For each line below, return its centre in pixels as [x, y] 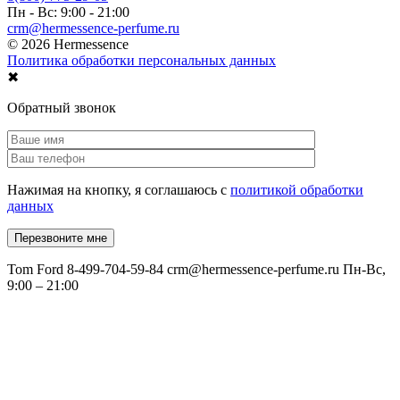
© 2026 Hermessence [68, 44]
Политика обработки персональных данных [142, 60]
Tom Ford [35, 269]
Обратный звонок [62, 107]
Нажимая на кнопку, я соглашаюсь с [119, 189]
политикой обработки [297, 189]
